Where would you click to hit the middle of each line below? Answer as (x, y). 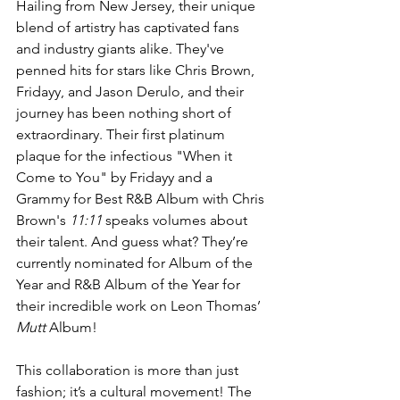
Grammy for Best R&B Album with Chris (142, 199)
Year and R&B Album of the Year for (130, 285)
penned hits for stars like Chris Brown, (137, 71)
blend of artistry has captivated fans (129, 28)
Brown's (43, 221)
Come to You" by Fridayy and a (116, 178)
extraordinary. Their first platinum (122, 135)
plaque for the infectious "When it (126, 156)
